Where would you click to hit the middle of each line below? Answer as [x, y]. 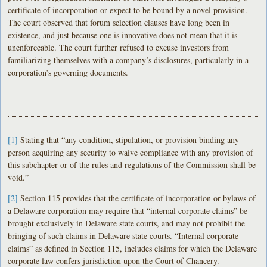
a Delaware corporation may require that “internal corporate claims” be [128, 210]
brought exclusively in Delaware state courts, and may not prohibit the [127, 223]
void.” [18, 177]
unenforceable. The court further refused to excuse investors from [119, 47]
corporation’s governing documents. [68, 72]
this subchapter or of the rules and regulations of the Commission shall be [132, 164]
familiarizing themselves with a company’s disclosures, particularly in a [128, 60]
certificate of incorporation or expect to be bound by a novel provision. [128, 10]
